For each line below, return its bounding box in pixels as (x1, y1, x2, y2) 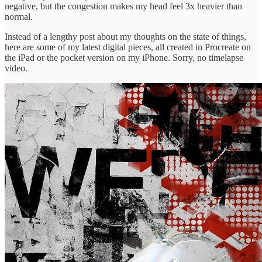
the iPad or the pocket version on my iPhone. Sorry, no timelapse (5, 52, 243, 63)
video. (5, 63, 27, 73)
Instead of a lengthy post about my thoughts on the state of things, (5, 31, 246, 42)
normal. (5, 11, 33, 22)
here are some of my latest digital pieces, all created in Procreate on (5, 42, 251, 52)
